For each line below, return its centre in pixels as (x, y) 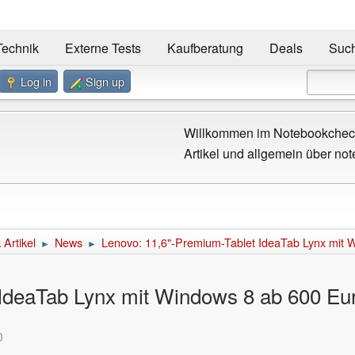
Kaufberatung (205, 48)
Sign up (105, 81)
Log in (36, 81)
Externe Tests (103, 48)
